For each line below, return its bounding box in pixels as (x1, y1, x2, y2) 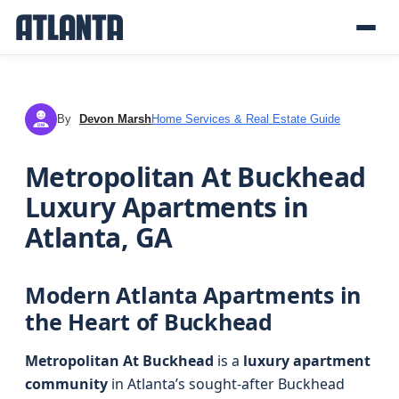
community (25, 374, 108, 394)
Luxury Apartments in (25, 189, 308, 225)
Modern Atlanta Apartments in (25, 280, 361, 310)
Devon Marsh (79, 112, 151, 126)
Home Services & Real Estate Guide (151, 112, 340, 126)
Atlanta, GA (25, 219, 173, 256)
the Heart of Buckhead (25, 306, 273, 337)
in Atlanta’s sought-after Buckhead (108, 374, 345, 394)
